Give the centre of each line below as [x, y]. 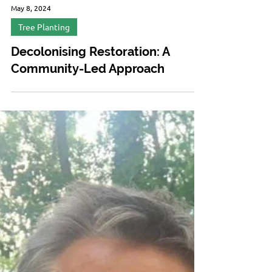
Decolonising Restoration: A [90, 161]
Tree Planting [44, 136]
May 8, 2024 [31, 117]
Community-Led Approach [88, 178]
